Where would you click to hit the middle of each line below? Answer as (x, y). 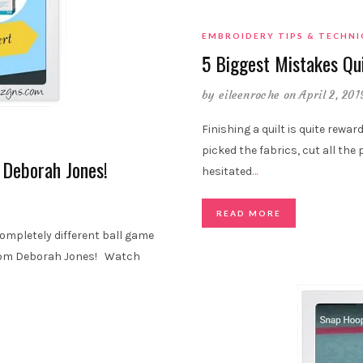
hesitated (227, 172)
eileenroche (249, 95)
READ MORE (249, 214)
